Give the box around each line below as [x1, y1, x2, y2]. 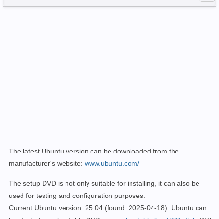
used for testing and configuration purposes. [9, 191, 145, 199]
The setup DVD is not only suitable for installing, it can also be [9, 179, 199, 187]
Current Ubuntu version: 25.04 [9, 203, 103, 212]
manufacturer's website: [9, 159, 83, 167]
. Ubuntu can [167, 203, 207, 212]
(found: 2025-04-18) [103, 203, 167, 212]
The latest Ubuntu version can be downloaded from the [9, 147, 179, 155]
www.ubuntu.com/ [85, 159, 139, 167]
